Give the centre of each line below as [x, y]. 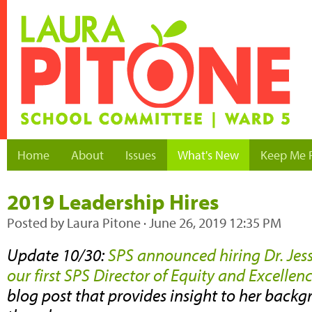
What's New [208, 155]
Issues [141, 155]
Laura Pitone [104, 223]
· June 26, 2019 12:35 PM [211, 223]
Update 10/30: [57, 254]
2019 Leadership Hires [113, 202]
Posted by [37, 223]
